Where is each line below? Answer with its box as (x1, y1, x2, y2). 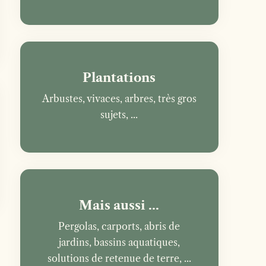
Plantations (83, 70, 156, 85)
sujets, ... (100, 109, 138, 121)
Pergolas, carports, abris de (58, 220, 180, 232)
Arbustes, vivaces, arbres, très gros (42, 93, 197, 104)
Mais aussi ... (79, 198, 160, 213)
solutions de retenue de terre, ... (47, 252, 191, 264)
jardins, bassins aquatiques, (58, 236, 180, 248)
